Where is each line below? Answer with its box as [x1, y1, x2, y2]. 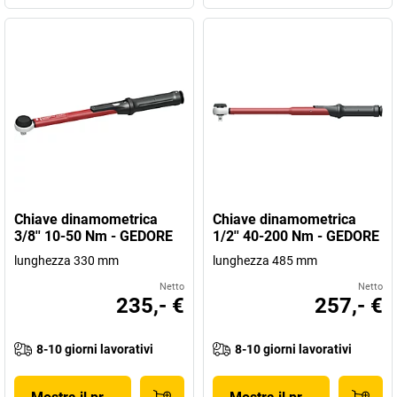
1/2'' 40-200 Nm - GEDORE [213, 228, 379, 245]
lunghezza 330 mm [14, 253, 119, 268]
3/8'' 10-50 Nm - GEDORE [14, 228, 173, 245]
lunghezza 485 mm [213, 253, 317, 268]
